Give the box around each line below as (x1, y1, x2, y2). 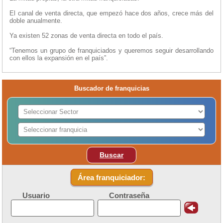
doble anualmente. (9, 16, 62, 24)
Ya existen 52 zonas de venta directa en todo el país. (9, 31, 163, 39)
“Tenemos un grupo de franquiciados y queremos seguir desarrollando (9, 46, 214, 54)
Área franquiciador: (78, 173, 145, 182)
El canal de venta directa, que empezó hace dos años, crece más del (9, 9, 214, 17)
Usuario (22, 191, 50, 200)
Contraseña (109, 191, 149, 200)
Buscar (100, 150, 123, 159)
